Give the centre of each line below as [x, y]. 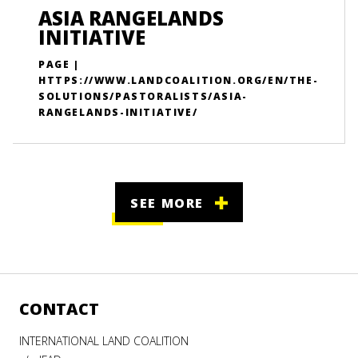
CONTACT [59, 308]
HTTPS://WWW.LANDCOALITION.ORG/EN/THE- [179, 80]
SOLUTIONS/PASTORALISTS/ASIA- [143, 96]
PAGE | [59, 64]
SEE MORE [167, 203]
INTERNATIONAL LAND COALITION [104, 340]
